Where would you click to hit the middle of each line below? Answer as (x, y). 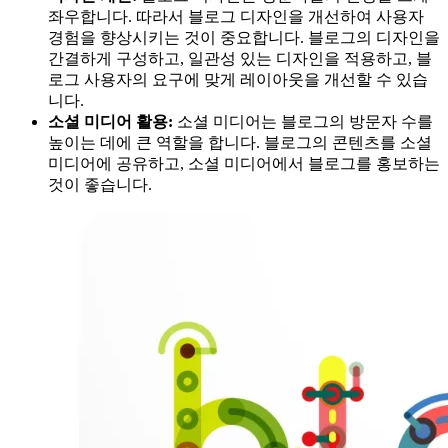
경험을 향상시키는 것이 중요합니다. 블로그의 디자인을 (244, 37)
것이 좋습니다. (100, 184)
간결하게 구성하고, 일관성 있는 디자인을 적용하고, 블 (240, 58)
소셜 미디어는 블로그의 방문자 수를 (303, 121)
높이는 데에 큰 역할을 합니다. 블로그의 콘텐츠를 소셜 (240, 142)
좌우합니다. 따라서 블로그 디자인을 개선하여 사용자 (236, 16)
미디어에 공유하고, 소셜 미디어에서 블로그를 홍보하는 (244, 163)
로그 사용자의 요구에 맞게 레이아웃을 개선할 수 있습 (238, 79)
